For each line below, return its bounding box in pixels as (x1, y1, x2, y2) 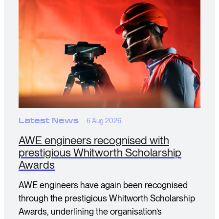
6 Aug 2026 (87, 117, 121, 125)
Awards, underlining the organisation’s (19, 206, 162, 217)
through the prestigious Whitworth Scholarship (19, 193, 195, 203)
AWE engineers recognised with (19, 133, 169, 147)
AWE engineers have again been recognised (19, 180, 188, 190)
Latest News (19, 117, 79, 125)
